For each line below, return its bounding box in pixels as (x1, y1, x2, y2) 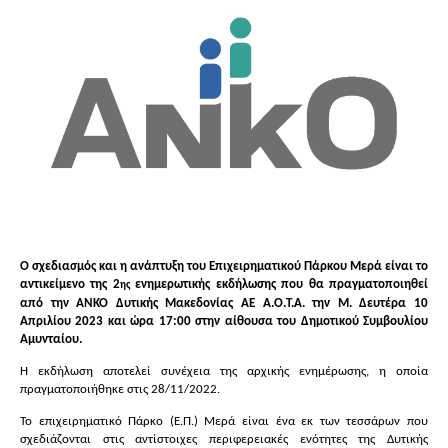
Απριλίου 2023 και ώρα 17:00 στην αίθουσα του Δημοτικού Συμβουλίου (20, 314, 428, 328)
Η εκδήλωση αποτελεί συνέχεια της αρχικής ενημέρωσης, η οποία (20, 364, 428, 378)
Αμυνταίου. (20, 332, 82, 346)
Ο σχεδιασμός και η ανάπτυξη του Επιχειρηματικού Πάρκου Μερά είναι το (20, 259, 428, 273)
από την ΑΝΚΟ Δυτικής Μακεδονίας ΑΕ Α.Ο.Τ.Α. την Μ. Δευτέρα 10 (20, 296, 428, 310)
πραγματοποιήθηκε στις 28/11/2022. (20, 382, 220, 396)
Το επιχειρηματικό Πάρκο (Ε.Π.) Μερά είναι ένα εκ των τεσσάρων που (20, 414, 428, 428)
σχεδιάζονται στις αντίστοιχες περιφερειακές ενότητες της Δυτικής (20, 432, 428, 446)
